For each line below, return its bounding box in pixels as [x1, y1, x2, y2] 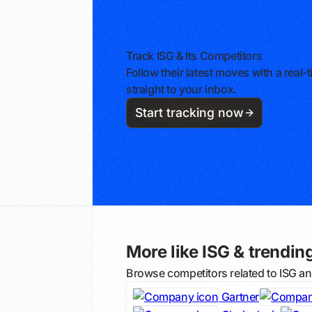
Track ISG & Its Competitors [126, 49, 263, 63]
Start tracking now [135, 105, 244, 120]
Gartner [219, 290, 260, 304]
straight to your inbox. [126, 82, 237, 97]
